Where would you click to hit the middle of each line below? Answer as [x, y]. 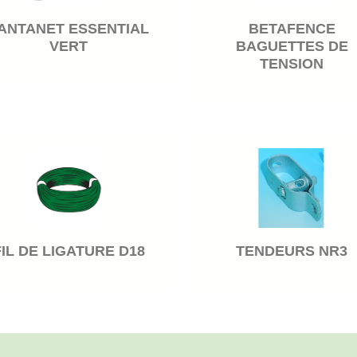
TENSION [292, 64]
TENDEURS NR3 [292, 251]
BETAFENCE [292, 29]
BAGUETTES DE [292, 47]
